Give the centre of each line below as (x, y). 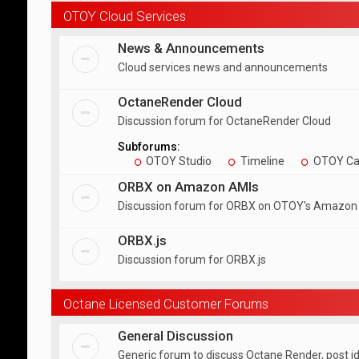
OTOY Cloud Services (124, 16)
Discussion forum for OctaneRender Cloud (224, 121)
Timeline (262, 161)
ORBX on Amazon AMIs (188, 187)
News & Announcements (191, 48)
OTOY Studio (178, 161)
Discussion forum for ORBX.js (192, 260)
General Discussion (175, 336)
